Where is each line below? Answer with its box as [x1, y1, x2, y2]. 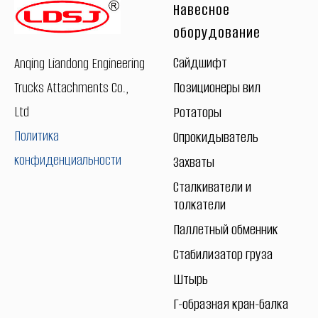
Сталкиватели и [173, 177, 251, 197]
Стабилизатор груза [173, 245, 273, 265]
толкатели [173, 195, 226, 215]
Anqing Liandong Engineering [14, 53, 145, 73]
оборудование [173, 22, 261, 43]
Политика [14, 126, 59, 146]
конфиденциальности [14, 150, 121, 170]
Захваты [173, 153, 214, 172]
